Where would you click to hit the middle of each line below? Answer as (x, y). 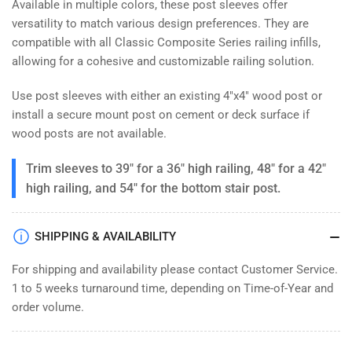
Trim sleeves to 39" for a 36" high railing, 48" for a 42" (176, 169)
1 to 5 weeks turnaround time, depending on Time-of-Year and (172, 289)
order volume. (48, 308)
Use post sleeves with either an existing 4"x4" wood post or (167, 96)
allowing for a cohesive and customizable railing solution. (163, 62)
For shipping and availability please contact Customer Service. (175, 270)
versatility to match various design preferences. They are (160, 24)
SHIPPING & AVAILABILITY (105, 237)
